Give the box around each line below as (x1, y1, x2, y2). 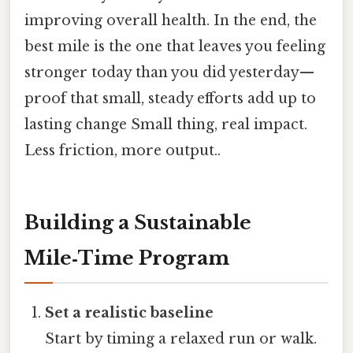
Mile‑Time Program (24, 247, 229, 270)
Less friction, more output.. (24, 141, 221, 159)
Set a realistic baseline (45, 304, 214, 322)
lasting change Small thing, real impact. (24, 115, 307, 133)
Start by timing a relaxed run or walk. (45, 330, 318, 348)
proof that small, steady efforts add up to (24, 89, 316, 107)
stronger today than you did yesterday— (24, 63, 314, 81)
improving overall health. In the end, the (24, 11, 317, 29)
